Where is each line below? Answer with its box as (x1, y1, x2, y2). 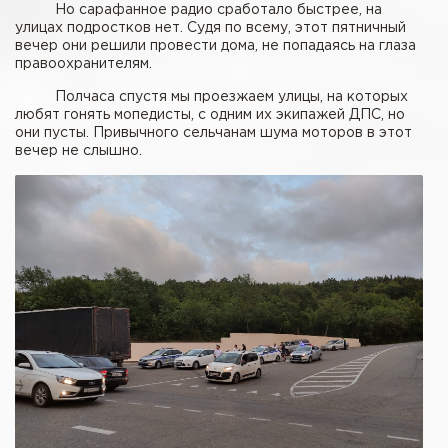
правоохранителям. (15, 58, 152, 71)
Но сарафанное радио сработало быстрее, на (15, 4, 382, 17)
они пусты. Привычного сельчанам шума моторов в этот (15, 127, 412, 140)
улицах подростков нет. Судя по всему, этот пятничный (15, 22, 406, 35)
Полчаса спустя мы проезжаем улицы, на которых (15, 91, 408, 104)
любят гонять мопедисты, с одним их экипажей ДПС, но (15, 109, 405, 122)
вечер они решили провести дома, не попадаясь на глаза (15, 40, 416, 53)
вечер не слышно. (15, 145, 150, 158)
